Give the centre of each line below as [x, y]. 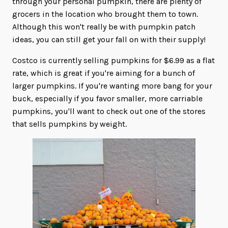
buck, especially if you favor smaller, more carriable [107, 98]
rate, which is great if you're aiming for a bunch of [104, 73]
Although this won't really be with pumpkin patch [104, 26]
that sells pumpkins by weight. [69, 124]
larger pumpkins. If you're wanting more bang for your [112, 85]
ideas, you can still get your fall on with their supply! [109, 39]
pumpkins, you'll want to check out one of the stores [109, 111]
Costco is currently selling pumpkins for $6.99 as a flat [113, 60]
